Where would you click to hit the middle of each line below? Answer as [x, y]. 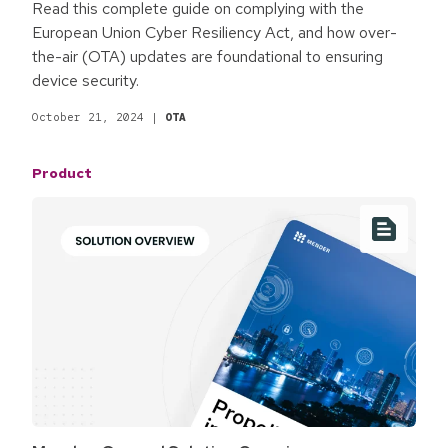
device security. [85, 81]
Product [62, 173]
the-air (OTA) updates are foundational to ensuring [207, 57]
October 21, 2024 [88, 117]
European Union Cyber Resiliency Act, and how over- [214, 33]
